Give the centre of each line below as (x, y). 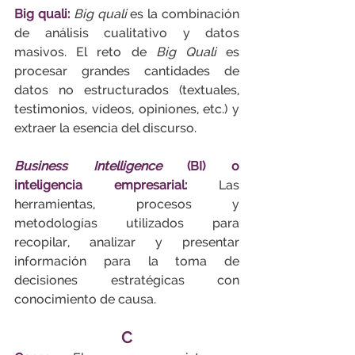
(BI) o (200, 166)
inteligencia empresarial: (101, 185)
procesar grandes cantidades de (127, 71)
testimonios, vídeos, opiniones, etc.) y (127, 109)
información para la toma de (127, 261)
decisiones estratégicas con (127, 280)
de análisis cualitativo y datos (127, 33)
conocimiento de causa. (85, 299)
